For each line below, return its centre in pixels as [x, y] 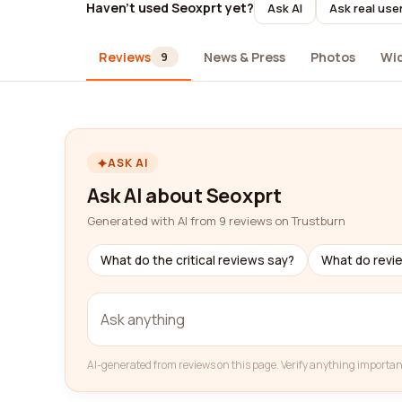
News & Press [244, 57]
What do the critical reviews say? [197, 260]
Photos [332, 57]
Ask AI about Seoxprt [184, 196]
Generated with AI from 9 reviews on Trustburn [216, 221]
